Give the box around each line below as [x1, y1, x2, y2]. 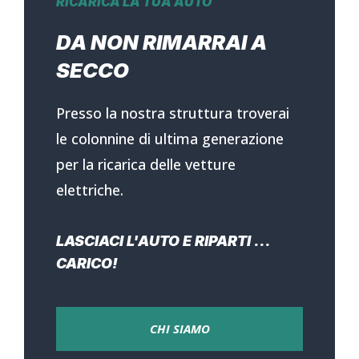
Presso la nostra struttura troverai [56, 103, 289, 123]
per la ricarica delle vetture [56, 154, 236, 174]
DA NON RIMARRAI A [56, 29, 267, 54]
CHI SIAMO [149, 320, 210, 337]
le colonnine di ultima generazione [56, 128, 284, 148]
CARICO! [56, 254, 118, 272]
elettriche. [56, 179, 123, 200]
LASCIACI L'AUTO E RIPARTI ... [56, 232, 270, 249]
